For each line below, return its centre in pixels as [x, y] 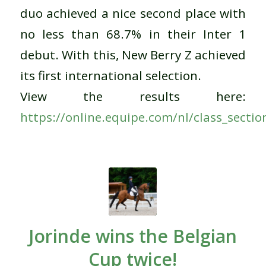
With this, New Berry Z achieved [154, 55]
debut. [39, 55]
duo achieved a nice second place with [133, 13]
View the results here [131, 96]
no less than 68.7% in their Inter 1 [133, 34]
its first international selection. [110, 76]
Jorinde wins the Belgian [133, 236]
